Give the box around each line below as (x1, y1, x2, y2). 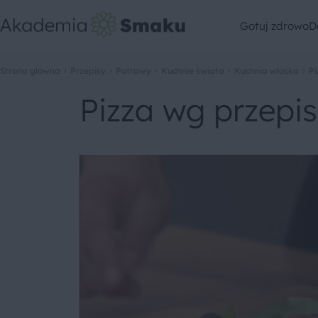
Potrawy (116, 65, 151, 77)
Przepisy (70, 65, 106, 77)
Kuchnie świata (161, 65, 224, 77)
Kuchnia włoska (234, 65, 299, 77)
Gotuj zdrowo (240, 18, 309, 33)
